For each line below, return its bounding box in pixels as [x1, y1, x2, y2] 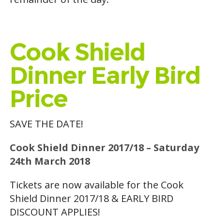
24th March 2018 [10, 154, 90, 168]
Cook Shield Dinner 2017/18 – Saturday [10, 140, 199, 154]
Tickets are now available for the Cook [10, 178, 184, 192]
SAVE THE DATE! [10, 117, 83, 130]
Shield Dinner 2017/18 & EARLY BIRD [10, 192, 173, 205]
